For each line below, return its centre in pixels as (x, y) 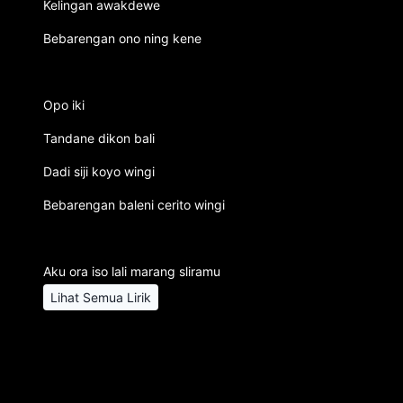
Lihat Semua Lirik (101, 297)
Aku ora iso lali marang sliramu (132, 271)
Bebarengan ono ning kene (122, 38)
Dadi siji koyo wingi (99, 171)
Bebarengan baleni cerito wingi (134, 205)
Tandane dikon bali (99, 138)
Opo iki (64, 105)
